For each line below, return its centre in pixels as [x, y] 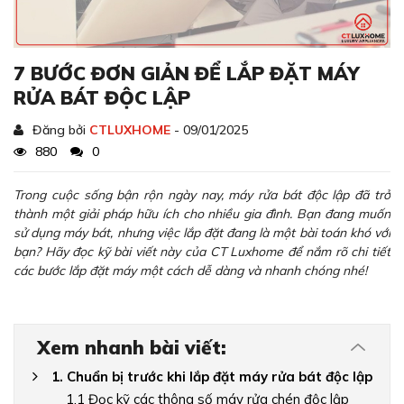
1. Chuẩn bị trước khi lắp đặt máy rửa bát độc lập [212, 377]
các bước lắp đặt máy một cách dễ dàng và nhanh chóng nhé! [190, 271]
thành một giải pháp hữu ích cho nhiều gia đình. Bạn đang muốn [202, 214]
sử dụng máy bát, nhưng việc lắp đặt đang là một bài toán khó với [202, 233]
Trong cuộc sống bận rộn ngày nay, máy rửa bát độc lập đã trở [202, 195]
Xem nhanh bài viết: [132, 348]
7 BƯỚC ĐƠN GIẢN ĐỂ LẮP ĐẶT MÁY [187, 73]
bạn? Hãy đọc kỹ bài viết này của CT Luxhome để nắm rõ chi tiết [202, 252]
